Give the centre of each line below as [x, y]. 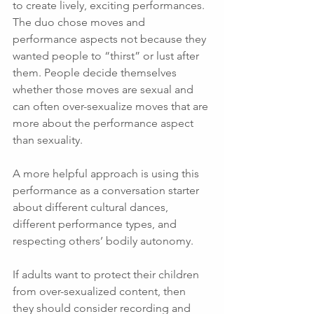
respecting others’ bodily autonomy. [104, 240]
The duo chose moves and [80, 22]
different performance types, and [96, 224]
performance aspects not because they [111, 39]
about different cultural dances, [92, 207]
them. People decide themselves [96, 72]
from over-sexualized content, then [101, 291]
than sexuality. [49, 139]
